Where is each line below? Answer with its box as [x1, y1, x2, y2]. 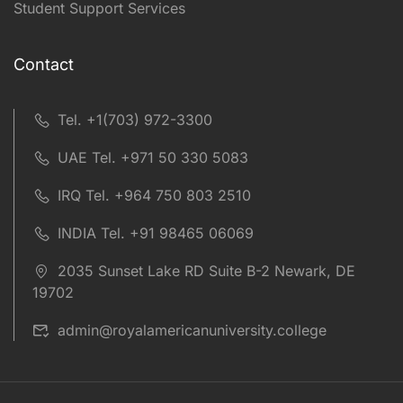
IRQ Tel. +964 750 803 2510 [58, 185, 251, 204]
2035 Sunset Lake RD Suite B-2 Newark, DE [58, 261, 355, 280]
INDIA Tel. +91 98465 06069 [58, 223, 254, 242]
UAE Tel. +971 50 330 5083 [58, 148, 248, 166]
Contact [13, 54, 74, 74]
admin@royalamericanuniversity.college [58, 320, 327, 339]
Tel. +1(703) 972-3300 [58, 110, 212, 129]
